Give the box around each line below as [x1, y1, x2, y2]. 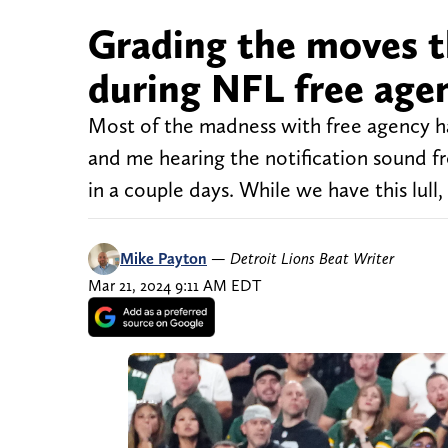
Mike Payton [120, 249, 207, 269]
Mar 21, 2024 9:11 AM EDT [88, 276, 261, 296]
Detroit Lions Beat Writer [230, 249, 394, 269]
